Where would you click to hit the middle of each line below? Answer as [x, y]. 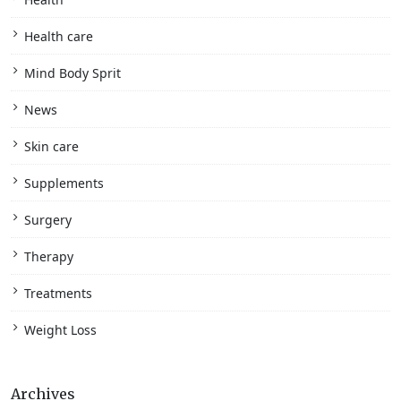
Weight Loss [60, 330]
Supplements [64, 183]
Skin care [51, 147]
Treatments [58, 294]
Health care [59, 37]
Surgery [48, 220]
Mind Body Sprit [73, 73]
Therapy [49, 257]
